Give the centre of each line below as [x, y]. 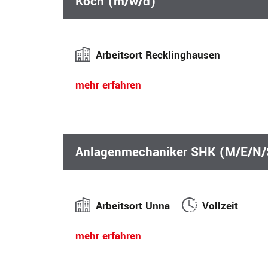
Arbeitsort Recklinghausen [163, 55]
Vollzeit [220, 206]
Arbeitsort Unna [139, 206]
